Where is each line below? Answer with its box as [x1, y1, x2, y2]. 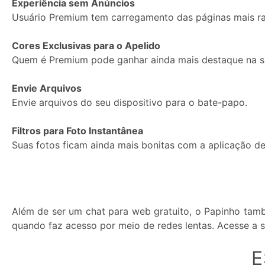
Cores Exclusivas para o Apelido [12, 40, 160, 52]
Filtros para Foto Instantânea [12, 125, 143, 137]
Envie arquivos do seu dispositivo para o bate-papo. [12, 96, 247, 109]
